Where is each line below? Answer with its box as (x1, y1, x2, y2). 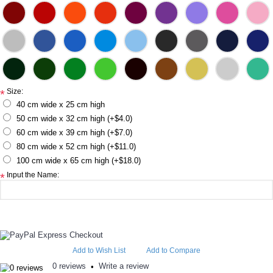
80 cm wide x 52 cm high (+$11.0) (16, 142, 136, 151)
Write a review (99, 261, 149, 271)
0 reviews (52, 261, 86, 271)
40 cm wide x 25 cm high (16, 100, 105, 109)
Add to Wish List (73, 246, 126, 255)
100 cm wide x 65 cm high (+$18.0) (16, 156, 141, 165)
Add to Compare (146, 246, 200, 255)
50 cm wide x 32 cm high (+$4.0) (16, 114, 132, 123)
